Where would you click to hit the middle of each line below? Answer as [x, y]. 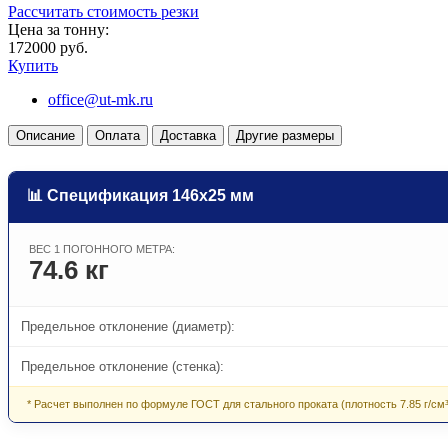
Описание [45, 135]
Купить [33, 65]
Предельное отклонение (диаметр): [128, 326]
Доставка [188, 135]
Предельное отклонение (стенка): [122, 366]
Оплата [117, 135]
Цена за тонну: [58, 29]
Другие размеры [285, 135]
